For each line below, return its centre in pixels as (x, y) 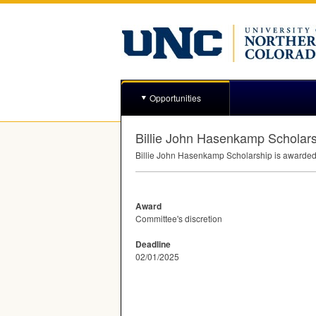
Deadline (153, 244)
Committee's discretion (179, 218)
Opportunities (175, 98)
